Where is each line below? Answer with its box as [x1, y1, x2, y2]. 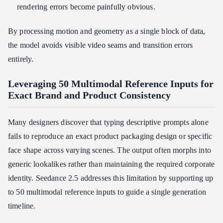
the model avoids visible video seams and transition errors [8, 41, 193, 49]
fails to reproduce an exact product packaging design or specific [8, 132, 213, 140]
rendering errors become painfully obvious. [17, 2, 155, 11]
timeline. [8, 202, 36, 210]
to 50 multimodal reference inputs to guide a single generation [8, 188, 206, 196]
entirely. [8, 55, 34, 63]
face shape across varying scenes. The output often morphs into [8, 146, 211, 154]
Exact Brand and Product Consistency [8, 90, 171, 101]
